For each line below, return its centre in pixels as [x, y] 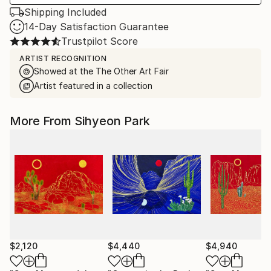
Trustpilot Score [100, 41]
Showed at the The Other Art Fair [101, 71]
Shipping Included [65, 12]
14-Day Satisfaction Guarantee [96, 27]
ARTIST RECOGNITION [63, 58]
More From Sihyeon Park [80, 121]
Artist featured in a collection [93, 86]
